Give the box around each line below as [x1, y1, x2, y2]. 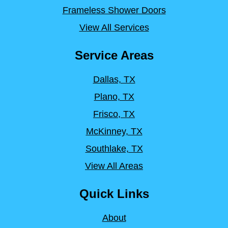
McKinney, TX [85, 126, 142, 136]
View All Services [79, 22, 149, 33]
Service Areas [74, 48, 154, 62]
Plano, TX [94, 91, 134, 102]
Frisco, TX [93, 108, 135, 119]
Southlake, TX [85, 143, 143, 154]
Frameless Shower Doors [62, 5, 166, 15]
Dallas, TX [93, 74, 135, 84]
